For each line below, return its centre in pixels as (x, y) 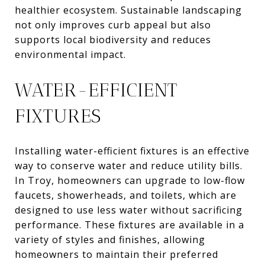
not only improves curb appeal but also (113, 25)
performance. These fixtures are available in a (130, 224)
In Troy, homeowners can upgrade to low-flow (130, 180)
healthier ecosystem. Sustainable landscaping (128, 10)
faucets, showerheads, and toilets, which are (126, 195)
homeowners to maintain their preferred (117, 254)
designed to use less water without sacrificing (129, 210)
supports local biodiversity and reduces (113, 39)
